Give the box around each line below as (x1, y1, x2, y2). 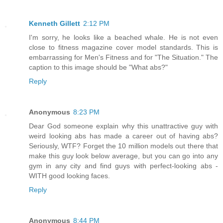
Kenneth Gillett (29, 19, 80, 27)
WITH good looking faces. (29, 171, 110, 180)
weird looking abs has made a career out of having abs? (29, 131, 218, 140)
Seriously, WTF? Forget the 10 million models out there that (29, 141, 218, 150)
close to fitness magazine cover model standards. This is (29, 43, 218, 51)
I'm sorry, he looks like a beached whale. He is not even (29, 33, 218, 41)
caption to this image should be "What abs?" (29, 63, 168, 71)
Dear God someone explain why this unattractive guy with (29, 121, 218, 130)
